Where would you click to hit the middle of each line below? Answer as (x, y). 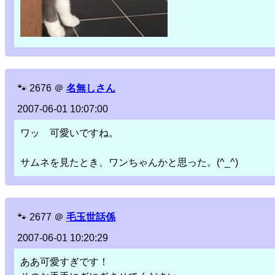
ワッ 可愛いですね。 (69, 133)
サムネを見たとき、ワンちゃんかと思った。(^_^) (129, 163)
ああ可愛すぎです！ (64, 262)
